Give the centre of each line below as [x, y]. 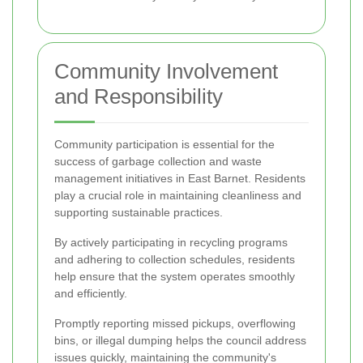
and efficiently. [91, 294]
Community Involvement [166, 72]
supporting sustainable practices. [139, 213]
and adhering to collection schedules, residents [175, 260]
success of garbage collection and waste [158, 162]
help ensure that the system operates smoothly [175, 277]
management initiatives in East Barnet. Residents [180, 179]
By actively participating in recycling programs [171, 243]
